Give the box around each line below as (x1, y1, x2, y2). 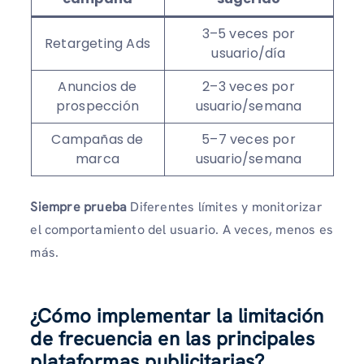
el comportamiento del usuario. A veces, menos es (30, 221, 333, 239)
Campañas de (51, 130, 144, 149)
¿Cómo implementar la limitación (30, 303, 324, 329)
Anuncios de (58, 77, 137, 97)
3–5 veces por (201, 24, 296, 44)
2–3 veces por (202, 77, 295, 97)
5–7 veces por (201, 130, 296, 149)
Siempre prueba (30, 198, 131, 216)
